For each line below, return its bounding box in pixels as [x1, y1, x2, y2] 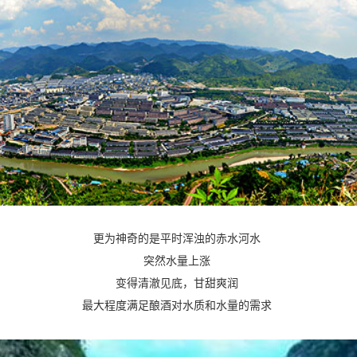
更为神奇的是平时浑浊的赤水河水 [93, 233, 264, 245]
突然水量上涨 [143, 255, 214, 267]
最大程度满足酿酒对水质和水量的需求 [82, 300, 275, 312]
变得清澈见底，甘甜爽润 [116, 277, 241, 289]
